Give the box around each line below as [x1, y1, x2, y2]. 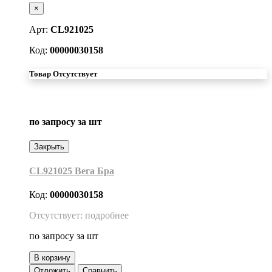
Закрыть [34, 141, 64, 151]
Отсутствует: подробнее [29, 210, 129, 221]
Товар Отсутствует [29, 69, 97, 79]
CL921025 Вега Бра [29, 166, 114, 177]
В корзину [34, 253, 70, 263]
